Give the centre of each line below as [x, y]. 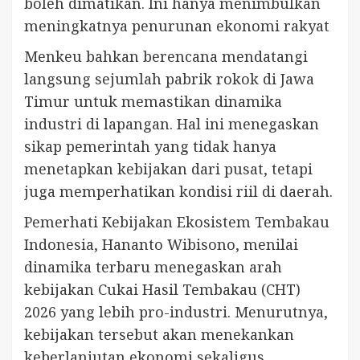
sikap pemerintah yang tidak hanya [150, 146]
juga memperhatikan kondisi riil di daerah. [178, 191]
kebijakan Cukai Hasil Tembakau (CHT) [162, 289]
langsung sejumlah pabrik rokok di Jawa [169, 78]
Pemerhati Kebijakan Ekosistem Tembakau [177, 221]
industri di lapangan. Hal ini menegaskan [172, 123]
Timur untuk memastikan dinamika [153, 101]
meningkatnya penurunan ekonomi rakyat [177, 25]
